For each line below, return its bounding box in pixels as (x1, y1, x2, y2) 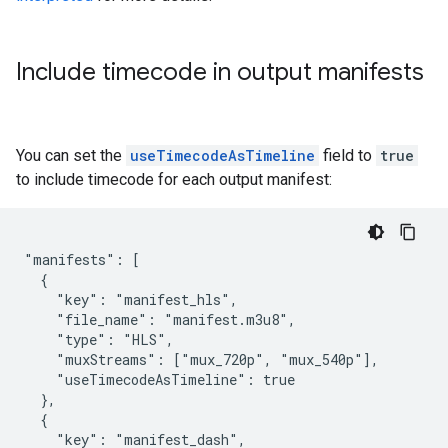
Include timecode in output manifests (16, 57, 424, 87)
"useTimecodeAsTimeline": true (24, 370, 295, 389)
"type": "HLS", (24, 330, 174, 349)
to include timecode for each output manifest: (16, 170, 332, 189)
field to (319, 146, 376, 165)
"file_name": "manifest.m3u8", (24, 310, 296, 329)
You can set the (16, 146, 126, 165)
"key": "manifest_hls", (24, 290, 238, 309)
